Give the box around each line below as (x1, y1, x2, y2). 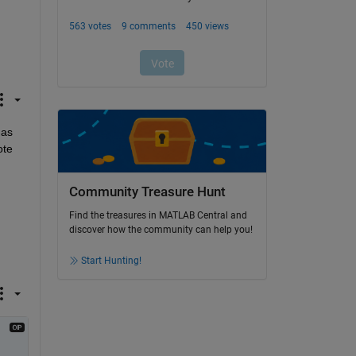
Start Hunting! (80, 255, 141, 267)
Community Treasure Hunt (68, 184, 226, 199)
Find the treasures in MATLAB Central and (68, 210, 247, 222)
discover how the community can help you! (68, 224, 253, 236)
